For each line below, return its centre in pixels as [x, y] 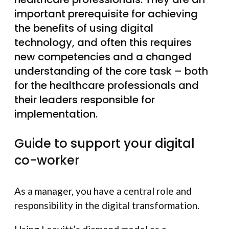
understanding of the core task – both [111, 71]
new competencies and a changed [103, 57]
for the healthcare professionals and [107, 85]
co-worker [47, 160]
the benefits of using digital [84, 28]
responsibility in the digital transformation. [107, 205]
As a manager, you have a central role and [103, 191]
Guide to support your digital [105, 143]
